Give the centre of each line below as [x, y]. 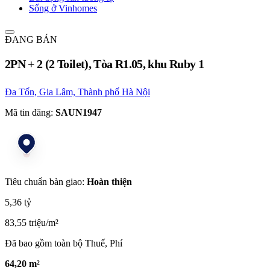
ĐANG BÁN [31, 39]
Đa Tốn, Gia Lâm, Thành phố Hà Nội [77, 92]
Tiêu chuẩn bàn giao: [46, 181]
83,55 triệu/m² [32, 222]
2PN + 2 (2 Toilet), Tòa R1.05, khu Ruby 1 [105, 64]
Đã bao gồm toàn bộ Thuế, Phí [64, 243]
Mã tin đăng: [29, 112]
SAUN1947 [79, 112]
